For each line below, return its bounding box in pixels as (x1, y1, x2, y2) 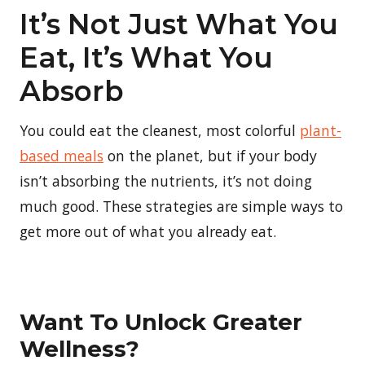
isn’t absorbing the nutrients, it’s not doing (20, 170, 312, 191)
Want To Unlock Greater (20, 307, 302, 336)
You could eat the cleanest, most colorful (20, 120, 300, 140)
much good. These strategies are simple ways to (20, 196, 343, 216)
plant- (300, 120, 341, 140)
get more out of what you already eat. (20, 221, 276, 241)
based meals (20, 145, 103, 165)
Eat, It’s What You (20, 40, 273, 75)
